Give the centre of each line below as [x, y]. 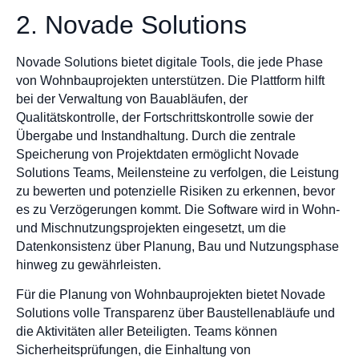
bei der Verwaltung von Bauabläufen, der [132, 99]
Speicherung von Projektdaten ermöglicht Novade [157, 155]
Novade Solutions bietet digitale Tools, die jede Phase [169, 63]
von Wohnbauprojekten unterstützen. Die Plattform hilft [170, 81]
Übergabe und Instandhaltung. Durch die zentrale [156, 136]
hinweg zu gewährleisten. [89, 265]
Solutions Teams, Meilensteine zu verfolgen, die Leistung [177, 173]
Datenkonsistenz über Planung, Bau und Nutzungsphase [177, 247]
